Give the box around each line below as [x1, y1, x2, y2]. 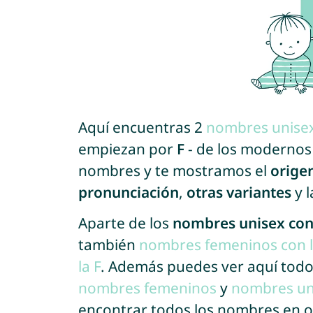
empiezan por [78, 138, 177, 159]
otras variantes [186, 182, 291, 202]
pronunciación [78, 182, 179, 202]
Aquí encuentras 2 [78, 117, 206, 137]
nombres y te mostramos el [78, 160, 270, 180]
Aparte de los [78, 212, 173, 233]
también [78, 234, 139, 254]
